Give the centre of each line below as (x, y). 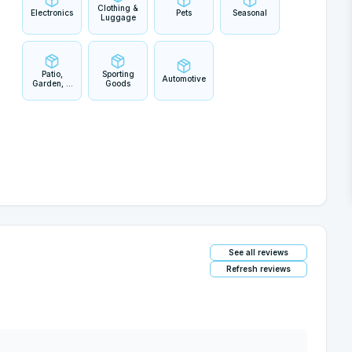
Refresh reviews (258, 269)
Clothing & (118, 8)
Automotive (184, 79)
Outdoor (52, 93)
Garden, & (52, 83)
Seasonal (250, 13)
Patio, (52, 74)
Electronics (52, 13)
